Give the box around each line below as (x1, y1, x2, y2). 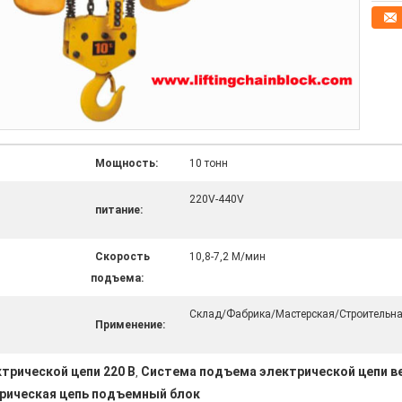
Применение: (95, 319, 165, 331)
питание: (95, 204, 143, 216)
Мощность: (95, 157, 158, 170)
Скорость (95, 250, 150, 263)
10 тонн (189, 157, 228, 170)
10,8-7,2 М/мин (189, 250, 266, 263)
